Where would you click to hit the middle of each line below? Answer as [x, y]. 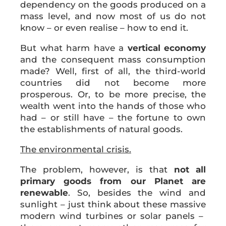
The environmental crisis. [76, 149]
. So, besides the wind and [137, 192]
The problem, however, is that [97, 169]
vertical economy [166, 48]
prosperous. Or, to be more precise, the [113, 94]
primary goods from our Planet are [113, 181]
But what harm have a [74, 48]
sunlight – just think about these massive [113, 204]
